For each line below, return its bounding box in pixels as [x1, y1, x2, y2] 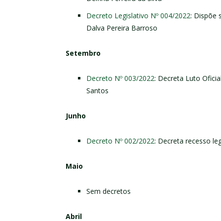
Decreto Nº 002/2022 [86, 136, 154, 146]
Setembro [66, 48, 101, 58]
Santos [86, 85, 109, 95]
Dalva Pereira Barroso [86, 23, 157, 33]
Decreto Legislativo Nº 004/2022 [86, 10, 190, 20]
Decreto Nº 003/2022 [86, 73, 154, 83]
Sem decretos [86, 186, 131, 196]
